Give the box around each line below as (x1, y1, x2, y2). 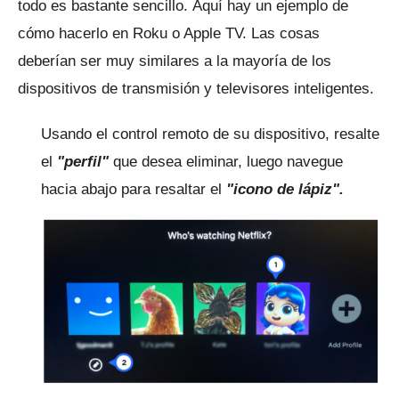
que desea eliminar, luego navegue (109, 153, 343, 171)
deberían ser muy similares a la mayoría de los (18, 53, 331, 70)
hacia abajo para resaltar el (41, 181, 226, 199)
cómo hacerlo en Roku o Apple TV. (18, 25, 251, 43)
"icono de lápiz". (226, 181, 344, 199)
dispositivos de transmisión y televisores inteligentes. (18, 80, 374, 98)
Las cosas (251, 25, 320, 43)
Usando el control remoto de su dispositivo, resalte (41, 126, 379, 143)
